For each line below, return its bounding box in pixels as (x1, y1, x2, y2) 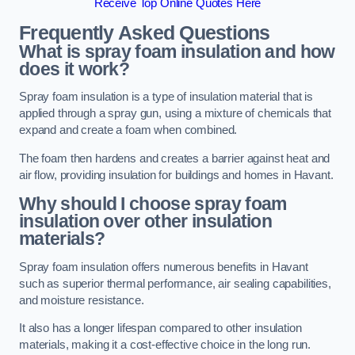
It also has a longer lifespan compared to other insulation (19, 322, 302, 335)
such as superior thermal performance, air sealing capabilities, (19, 277, 331, 290)
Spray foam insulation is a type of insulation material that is (19, 90, 313, 104)
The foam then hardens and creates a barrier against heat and (19, 151, 330, 165)
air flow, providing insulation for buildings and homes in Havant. (19, 168, 334, 181)
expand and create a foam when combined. (19, 124, 238, 137)
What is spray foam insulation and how (19, 40, 335, 62)
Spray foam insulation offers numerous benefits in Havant (19, 260, 308, 273)
